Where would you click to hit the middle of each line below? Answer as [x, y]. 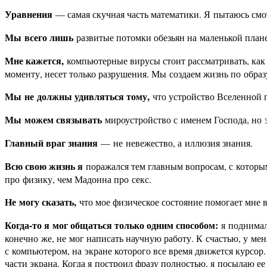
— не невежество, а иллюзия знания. [177, 143]
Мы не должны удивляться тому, [79, 97]
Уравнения [29, 14]
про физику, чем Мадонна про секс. [78, 179]
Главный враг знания [53, 143]
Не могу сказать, [42, 202]
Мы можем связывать [53, 120]
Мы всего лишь [39, 38]
